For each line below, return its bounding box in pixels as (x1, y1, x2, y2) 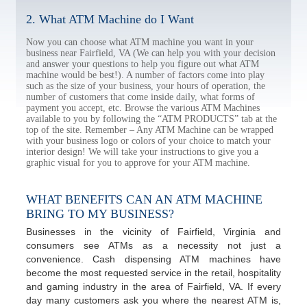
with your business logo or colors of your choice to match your (26, 136, 271, 146)
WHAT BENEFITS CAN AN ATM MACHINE (26, 193, 262, 206)
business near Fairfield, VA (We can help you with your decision (26, 48, 275, 58)
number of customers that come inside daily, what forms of (26, 92, 255, 102)
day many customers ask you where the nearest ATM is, (26, 295, 281, 306)
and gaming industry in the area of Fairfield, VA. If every (26, 281, 281, 292)
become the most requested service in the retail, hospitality (26, 267, 281, 278)
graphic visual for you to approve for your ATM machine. (26, 158, 250, 168)
